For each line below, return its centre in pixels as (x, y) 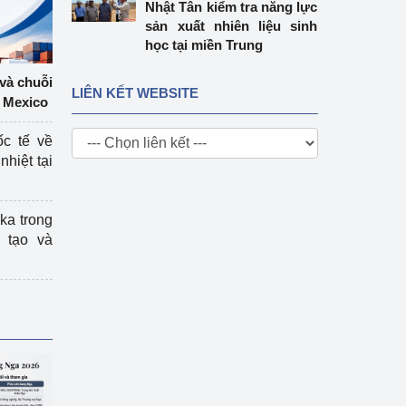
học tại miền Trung (204, 45)
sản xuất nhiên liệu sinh (232, 26)
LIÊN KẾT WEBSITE (135, 93)
